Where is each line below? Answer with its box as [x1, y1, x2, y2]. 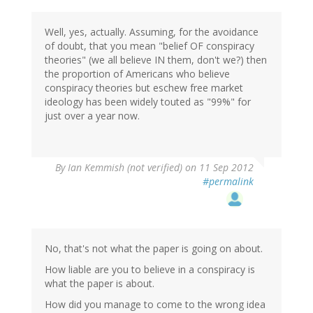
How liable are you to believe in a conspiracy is [45, 263, 255, 277]
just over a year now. [45, 109, 140, 123]
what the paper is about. [45, 277, 154, 291]
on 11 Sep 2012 [182, 161, 254, 175]
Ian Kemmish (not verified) [68, 161, 182, 175]
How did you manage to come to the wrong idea [45, 298, 265, 312]
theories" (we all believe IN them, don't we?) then [45, 53, 267, 67]
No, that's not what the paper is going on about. [45, 242, 263, 256]
